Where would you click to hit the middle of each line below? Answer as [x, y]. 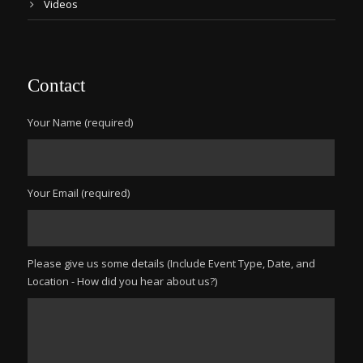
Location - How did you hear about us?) [122, 281]
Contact [56, 85]
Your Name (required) [80, 122]
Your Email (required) [79, 193]
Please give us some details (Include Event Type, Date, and [171, 263]
